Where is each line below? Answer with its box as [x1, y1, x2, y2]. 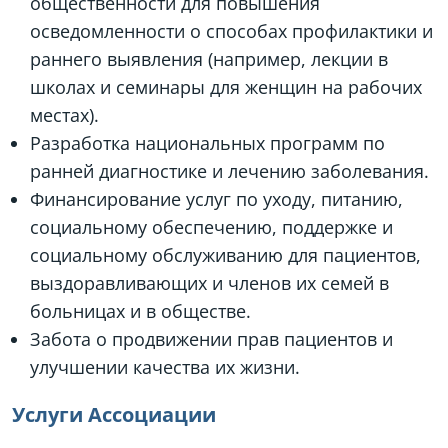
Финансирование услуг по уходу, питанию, [30, 187, 403, 211]
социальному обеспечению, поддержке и [30, 215, 393, 239]
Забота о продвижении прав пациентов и [30, 327, 393, 351]
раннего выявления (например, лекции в [30, 47, 388, 71]
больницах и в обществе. [30, 299, 251, 323]
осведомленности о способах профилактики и [30, 19, 433, 43]
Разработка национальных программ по [30, 131, 385, 155]
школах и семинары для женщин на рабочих [30, 75, 422, 99]
